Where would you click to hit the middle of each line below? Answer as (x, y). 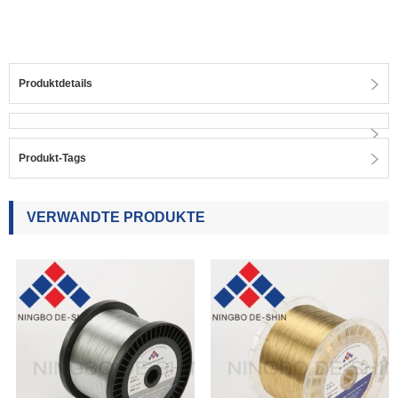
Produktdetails (56, 83)
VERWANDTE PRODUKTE (116, 217)
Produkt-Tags (52, 158)
